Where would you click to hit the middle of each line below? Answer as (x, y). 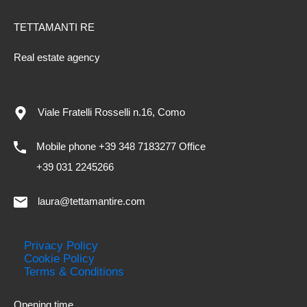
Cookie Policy (59, 259)
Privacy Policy (61, 246)
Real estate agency (57, 58)
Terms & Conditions (74, 272)
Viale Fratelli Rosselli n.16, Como (111, 112)
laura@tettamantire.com (91, 201)
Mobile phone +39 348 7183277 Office (121, 147)
